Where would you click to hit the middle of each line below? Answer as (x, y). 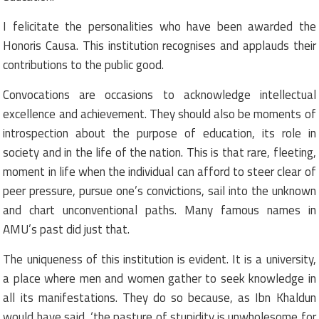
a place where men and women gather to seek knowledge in (159, 278)
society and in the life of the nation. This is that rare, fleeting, (159, 152)
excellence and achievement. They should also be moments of (159, 114)
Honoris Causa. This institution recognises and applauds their (159, 45)
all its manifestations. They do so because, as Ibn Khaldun (159, 297)
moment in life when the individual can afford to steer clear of (159, 171)
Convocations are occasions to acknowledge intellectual (159, 94)
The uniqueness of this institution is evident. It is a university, (159, 259)
